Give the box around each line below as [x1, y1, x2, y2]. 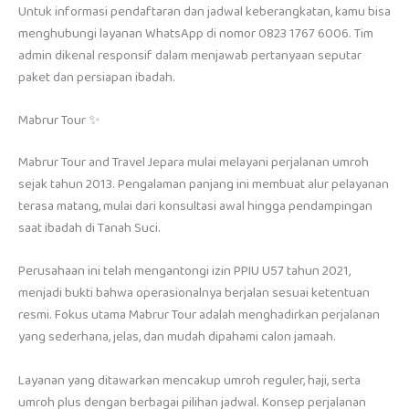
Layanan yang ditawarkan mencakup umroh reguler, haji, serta [18, 369, 361, 392]
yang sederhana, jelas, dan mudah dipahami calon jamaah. [18, 326, 336, 349]
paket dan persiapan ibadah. [18, 66, 175, 89]
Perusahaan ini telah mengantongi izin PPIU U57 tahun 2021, [18, 260, 351, 283]
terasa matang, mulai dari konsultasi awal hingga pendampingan [18, 195, 372, 218]
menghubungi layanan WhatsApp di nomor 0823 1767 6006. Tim [18, 22, 373, 45]
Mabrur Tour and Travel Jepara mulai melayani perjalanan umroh [18, 152, 369, 174]
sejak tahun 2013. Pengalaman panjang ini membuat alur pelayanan [18, 173, 389, 196]
